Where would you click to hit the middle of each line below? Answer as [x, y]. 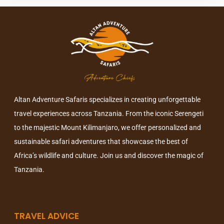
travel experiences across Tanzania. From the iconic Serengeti [109, 114]
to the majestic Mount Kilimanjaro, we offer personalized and [107, 128]
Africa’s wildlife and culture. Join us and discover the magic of [109, 156]
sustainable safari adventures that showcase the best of [101, 142]
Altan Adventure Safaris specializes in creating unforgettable [107, 100]
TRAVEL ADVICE [46, 216]
